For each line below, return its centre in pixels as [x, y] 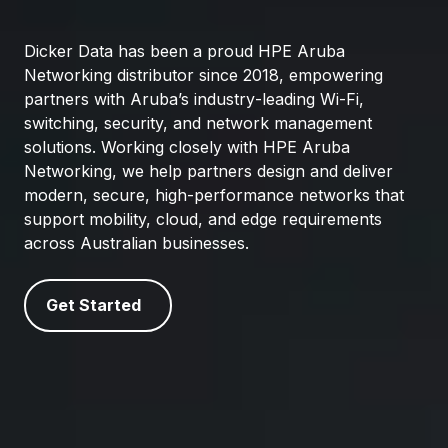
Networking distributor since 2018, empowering [203, 74]
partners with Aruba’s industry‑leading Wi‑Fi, [194, 98]
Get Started [93, 305]
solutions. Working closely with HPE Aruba [187, 146]
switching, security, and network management [198, 122]
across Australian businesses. [136, 242]
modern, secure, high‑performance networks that [214, 194]
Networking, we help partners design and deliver [208, 170]
